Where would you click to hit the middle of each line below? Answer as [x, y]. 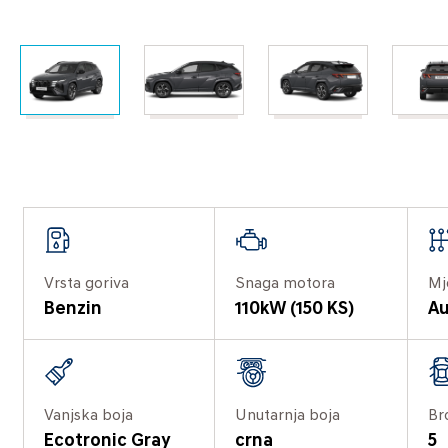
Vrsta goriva [86, 283]
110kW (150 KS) [295, 309]
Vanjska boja [88, 415]
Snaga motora [285, 283]
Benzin [73, 309]
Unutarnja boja [288, 415]
